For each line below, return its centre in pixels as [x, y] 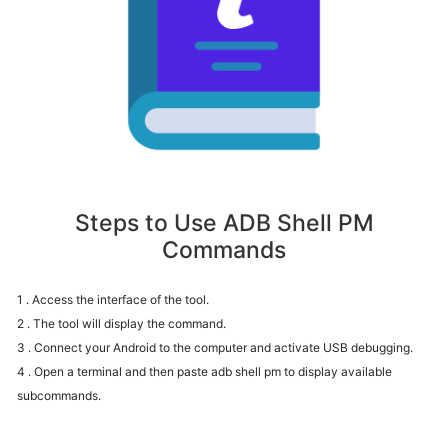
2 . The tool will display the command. [121, 323]
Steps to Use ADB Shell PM [224, 222]
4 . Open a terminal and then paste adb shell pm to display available [204, 371]
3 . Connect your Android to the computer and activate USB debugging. [215, 347]
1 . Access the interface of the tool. [113, 299]
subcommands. [59, 395]
